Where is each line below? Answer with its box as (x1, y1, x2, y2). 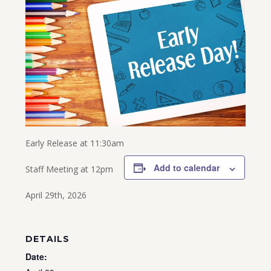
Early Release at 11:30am (25, 137, 125, 149)
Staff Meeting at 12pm (25, 163, 114, 175)
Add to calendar (154, 162, 220, 174)
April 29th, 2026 (25, 189, 87, 201)
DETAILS (25, 233, 70, 245)
